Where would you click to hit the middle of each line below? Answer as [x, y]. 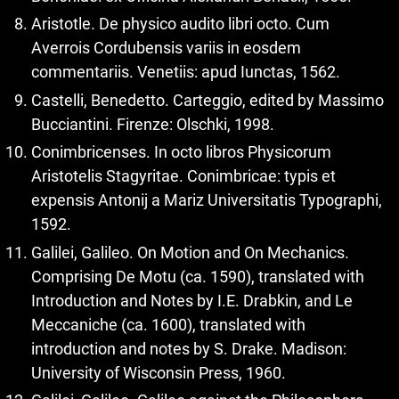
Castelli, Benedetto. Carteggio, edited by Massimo [208, 100]
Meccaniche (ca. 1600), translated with [168, 324]
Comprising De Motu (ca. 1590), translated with [198, 276]
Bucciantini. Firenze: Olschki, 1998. [153, 124]
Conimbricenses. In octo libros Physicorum [181, 152]
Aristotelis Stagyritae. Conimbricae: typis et [183, 176]
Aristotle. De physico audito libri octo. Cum [180, 24]
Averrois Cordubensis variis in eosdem [166, 48]
